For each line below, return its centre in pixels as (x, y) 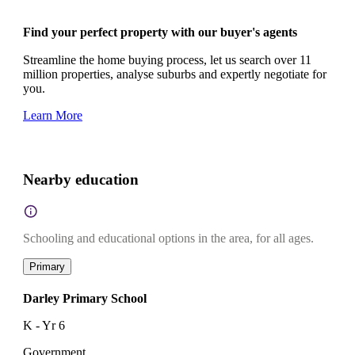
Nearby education (81, 180)
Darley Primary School (85, 298)
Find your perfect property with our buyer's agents (160, 32)
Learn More (53, 116)
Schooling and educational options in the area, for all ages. (168, 238)
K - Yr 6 (44, 325)
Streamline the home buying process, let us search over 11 (167, 60)
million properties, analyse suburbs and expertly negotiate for (175, 74)
